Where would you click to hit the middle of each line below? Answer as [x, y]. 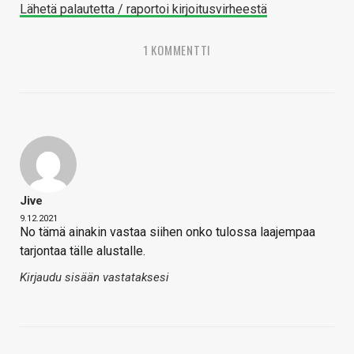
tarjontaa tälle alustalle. [83, 251]
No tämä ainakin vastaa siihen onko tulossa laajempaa [168, 232]
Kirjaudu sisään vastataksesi [94, 278]
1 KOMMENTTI [177, 50]
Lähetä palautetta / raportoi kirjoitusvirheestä [143, 9]
